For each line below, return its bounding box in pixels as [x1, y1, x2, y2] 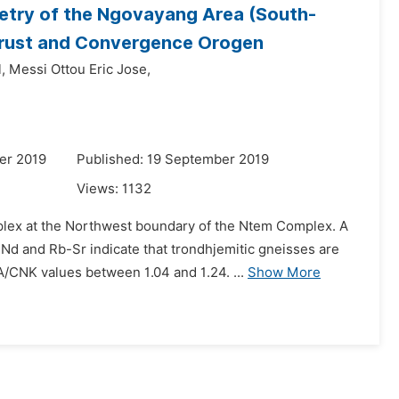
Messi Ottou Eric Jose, [9, 61, 151, 77]
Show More [248, 265, 321, 281]
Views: [77, 181, 122, 197]
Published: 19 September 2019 [77, 151, 269, 167]
